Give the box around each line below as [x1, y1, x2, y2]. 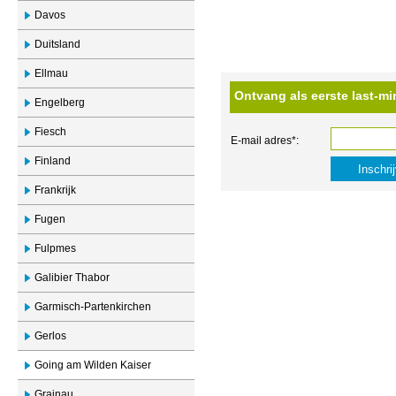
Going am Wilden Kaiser [34, 359, 151, 371]
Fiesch [34, 126, 66, 138]
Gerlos [34, 330, 66, 342]
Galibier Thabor [34, 271, 110, 284]
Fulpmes [34, 242, 76, 255]
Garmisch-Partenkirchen [34, 301, 151, 313]
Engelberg [34, 96, 85, 109]
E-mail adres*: [231, 134, 299, 147]
